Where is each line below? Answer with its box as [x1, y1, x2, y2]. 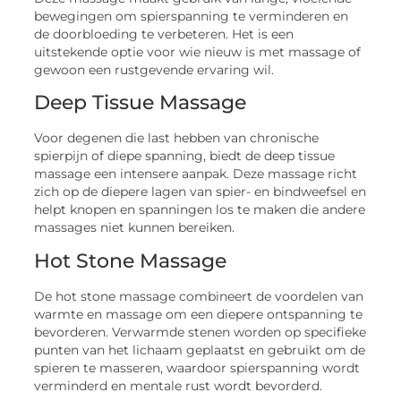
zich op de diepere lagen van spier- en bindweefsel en [34, 184, 367, 200]
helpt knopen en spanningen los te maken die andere [34, 202, 366, 218]
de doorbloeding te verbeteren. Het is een [34, 26, 294, 41]
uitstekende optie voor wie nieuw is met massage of [34, 44, 362, 59]
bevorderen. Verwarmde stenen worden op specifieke [34, 324, 367, 339]
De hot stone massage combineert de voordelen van [34, 288, 364, 303]
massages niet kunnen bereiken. [34, 220, 235, 235]
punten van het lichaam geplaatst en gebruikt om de [34, 342, 366, 357]
